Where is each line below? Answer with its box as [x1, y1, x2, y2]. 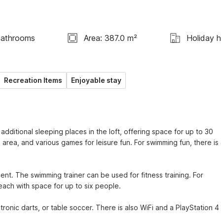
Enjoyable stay [71, 76, 121, 84]
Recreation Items [4, 76, 62, 84]
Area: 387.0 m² [84, 33, 138, 43]
